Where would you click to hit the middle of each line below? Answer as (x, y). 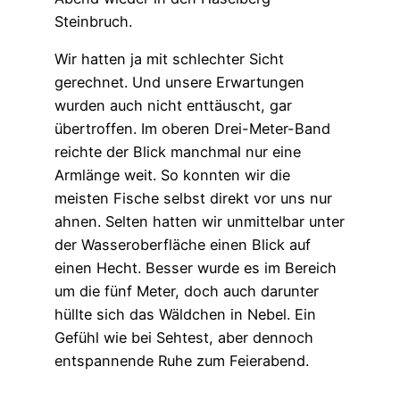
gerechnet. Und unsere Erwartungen (179, 83)
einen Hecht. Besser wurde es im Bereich (195, 268)
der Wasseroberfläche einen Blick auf (182, 245)
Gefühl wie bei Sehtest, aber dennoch (183, 338)
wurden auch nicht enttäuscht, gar (173, 106)
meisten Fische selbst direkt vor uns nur (193, 199)
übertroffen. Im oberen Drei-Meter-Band (192, 129)
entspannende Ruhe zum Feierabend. (181, 361)
